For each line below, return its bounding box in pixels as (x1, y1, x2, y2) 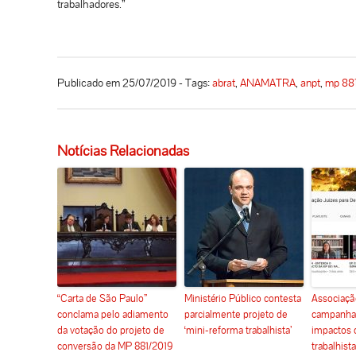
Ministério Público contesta (184, 291, 301, 305)
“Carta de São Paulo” (57, 291, 147, 305)
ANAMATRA (240, 75, 296, 90)
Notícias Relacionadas (57, 141, 189, 160)
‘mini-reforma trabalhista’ (184, 323, 292, 337)
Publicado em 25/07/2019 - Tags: (57, 75, 212, 90)
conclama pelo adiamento (57, 307, 168, 321)
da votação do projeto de (57, 323, 164, 337)
